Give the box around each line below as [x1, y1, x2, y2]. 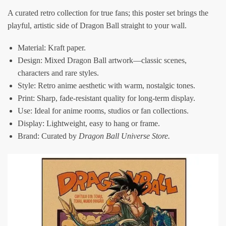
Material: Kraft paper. [18, 43, 86, 52]
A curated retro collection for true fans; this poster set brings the [8, 8, 208, 17]
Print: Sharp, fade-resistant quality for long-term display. [18, 94, 195, 103]
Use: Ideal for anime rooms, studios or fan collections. [18, 106, 189, 116]
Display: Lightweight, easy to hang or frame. [18, 119, 160, 128]
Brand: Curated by [18, 132, 79, 141]
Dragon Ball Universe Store [79, 132, 168, 141]
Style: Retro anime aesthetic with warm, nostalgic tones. [18, 81, 195, 90]
